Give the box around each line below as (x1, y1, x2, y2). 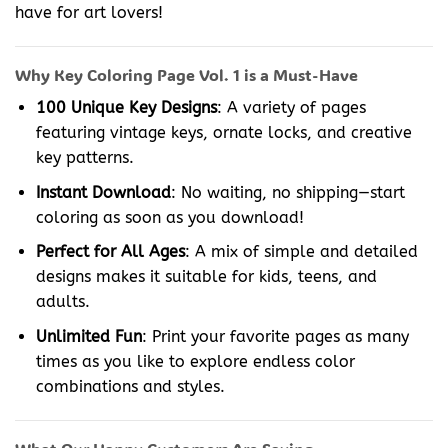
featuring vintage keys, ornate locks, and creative (35, 123, 412, 143)
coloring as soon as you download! (35, 207, 304, 227)
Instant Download (35, 182, 171, 202)
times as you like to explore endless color (35, 352, 355, 372)
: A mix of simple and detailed (184, 242, 418, 262)
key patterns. (35, 148, 134, 168)
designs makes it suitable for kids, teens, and (35, 267, 377, 287)
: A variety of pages (216, 98, 366, 118)
